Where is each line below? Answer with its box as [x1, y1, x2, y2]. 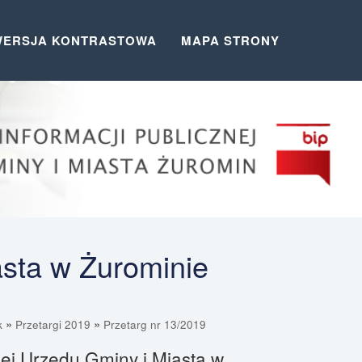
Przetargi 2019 [15, 317, 90, 333]
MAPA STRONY [181, 32, 280, 49]
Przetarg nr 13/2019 [103, 317, 206, 333]
